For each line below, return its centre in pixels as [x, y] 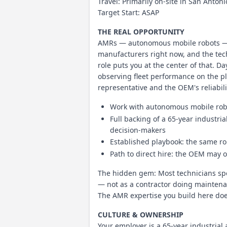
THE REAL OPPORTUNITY [141, 32]
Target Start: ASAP [128, 12]
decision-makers [138, 130]
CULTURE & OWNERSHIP [141, 214]
